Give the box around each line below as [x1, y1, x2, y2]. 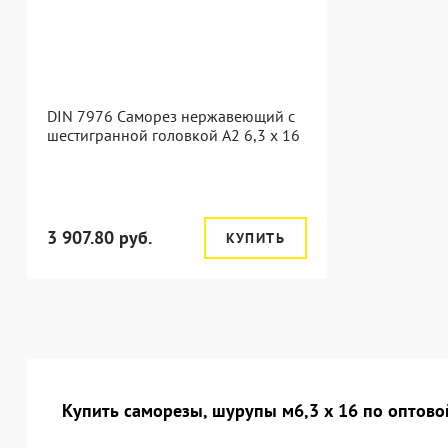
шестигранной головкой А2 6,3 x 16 [47, 125, 300, 145]
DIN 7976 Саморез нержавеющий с [47, 106, 295, 126]
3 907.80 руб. [47, 226, 152, 249]
